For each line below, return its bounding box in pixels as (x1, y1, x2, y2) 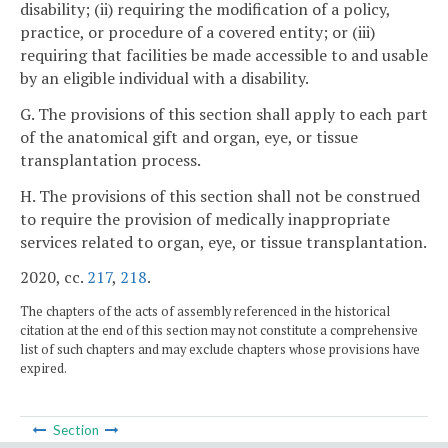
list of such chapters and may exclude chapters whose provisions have (20, 341, 420, 359)
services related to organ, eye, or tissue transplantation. (20, 230, 427, 253)
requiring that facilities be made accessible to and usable (20, 44, 428, 67)
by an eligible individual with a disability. (20, 67, 309, 90)
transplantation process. (20, 148, 201, 171)
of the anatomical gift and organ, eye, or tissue (20, 125, 358, 148)
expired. (20, 360, 67, 378)
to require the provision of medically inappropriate (20, 207, 390, 230)
